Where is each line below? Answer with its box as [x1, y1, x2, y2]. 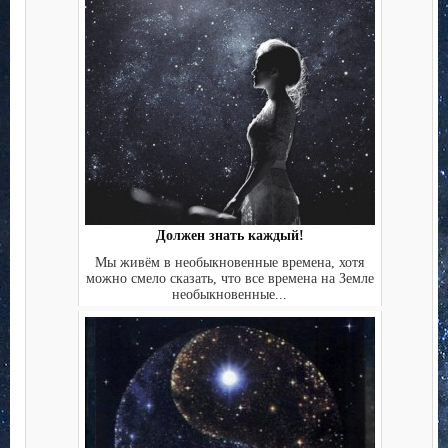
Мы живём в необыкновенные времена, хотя [95, 254, 364, 270]
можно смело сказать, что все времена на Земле [85, 270, 374, 286]
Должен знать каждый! [155, 228, 304, 244]
